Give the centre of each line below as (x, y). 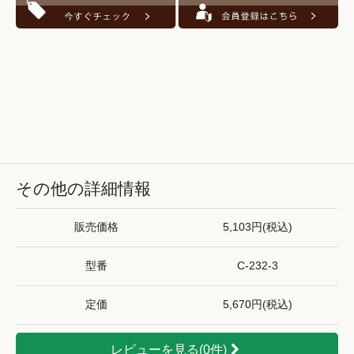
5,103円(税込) (258, 227)
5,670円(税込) (258, 304)
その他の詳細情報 (83, 188)
